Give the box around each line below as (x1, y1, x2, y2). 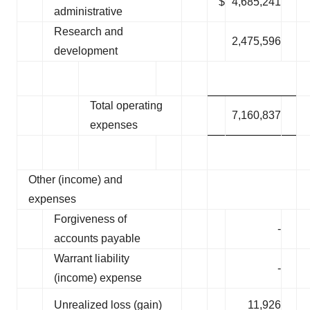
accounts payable (54, 232, 140, 244)
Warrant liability (54, 252, 129, 264)
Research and (54, 25, 123, 37)
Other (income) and (28, 173, 122, 185)
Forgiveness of (54, 212, 127, 225)
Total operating (90, 99, 163, 111)
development (54, 44, 118, 57)
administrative (54, 5, 122, 17)
